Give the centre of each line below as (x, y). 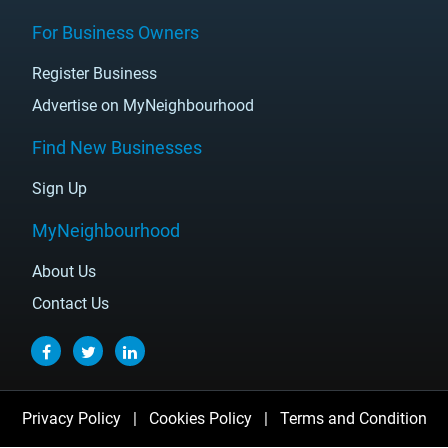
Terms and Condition (353, 418)
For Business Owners (115, 32)
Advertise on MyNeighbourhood (143, 105)
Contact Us (70, 303)
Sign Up (59, 188)
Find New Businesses (117, 147)
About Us (64, 271)
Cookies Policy (200, 418)
